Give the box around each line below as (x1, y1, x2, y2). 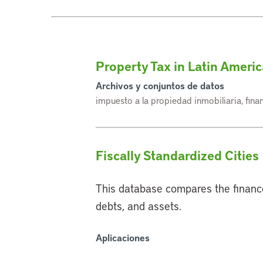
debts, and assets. (96, 198, 182, 214)
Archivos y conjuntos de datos (96, 79, 225, 92)
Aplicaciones (96, 231, 150, 244)
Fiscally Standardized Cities (96, 146, 259, 164)
